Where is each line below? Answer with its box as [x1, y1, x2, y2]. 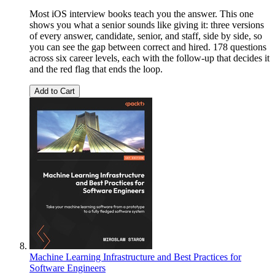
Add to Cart [34, 87, 75, 96]
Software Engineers [29, 263, 106, 274]
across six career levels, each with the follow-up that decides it [29, 53, 269, 64]
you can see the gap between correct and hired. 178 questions [29, 42, 266, 53]
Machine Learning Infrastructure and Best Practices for [29, 252, 241, 263]
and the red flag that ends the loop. [29, 64, 163, 75]
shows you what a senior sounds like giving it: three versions [29, 20, 264, 31]
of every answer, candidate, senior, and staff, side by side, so [29, 31, 262, 42]
